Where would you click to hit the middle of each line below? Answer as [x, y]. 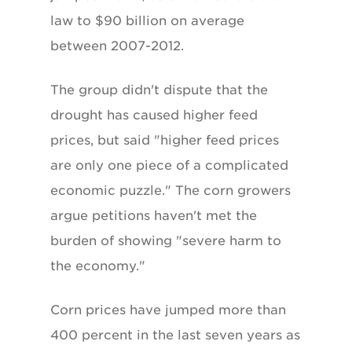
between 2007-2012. [117, 46]
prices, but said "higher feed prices [165, 140]
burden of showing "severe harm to [166, 240]
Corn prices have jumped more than [168, 310]
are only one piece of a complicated [169, 165]
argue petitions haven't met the [154, 215]
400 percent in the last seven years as [175, 335]
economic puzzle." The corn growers [170, 190]
